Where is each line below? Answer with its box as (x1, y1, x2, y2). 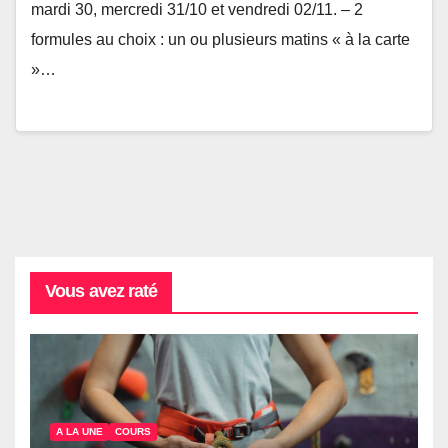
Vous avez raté (45, 280, 158, 301)
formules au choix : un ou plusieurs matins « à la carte (31, 31, 410, 49)
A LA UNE (56, 425, 103, 437)
